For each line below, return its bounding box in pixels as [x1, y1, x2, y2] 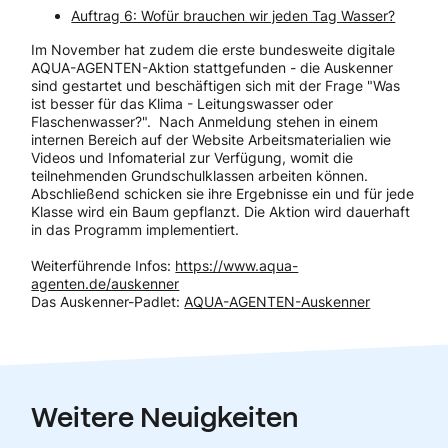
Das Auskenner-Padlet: [31, 292, 185, 310]
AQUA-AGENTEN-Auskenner [184, 292, 371, 310]
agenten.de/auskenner [31, 274, 180, 292]
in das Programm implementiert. [31, 220, 240, 238]
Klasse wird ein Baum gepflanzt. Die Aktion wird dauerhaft [31, 202, 411, 220]
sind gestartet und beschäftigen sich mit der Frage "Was [31, 76, 401, 94]
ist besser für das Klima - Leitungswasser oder [31, 94, 334, 112]
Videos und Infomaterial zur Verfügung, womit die [31, 148, 354, 166]
